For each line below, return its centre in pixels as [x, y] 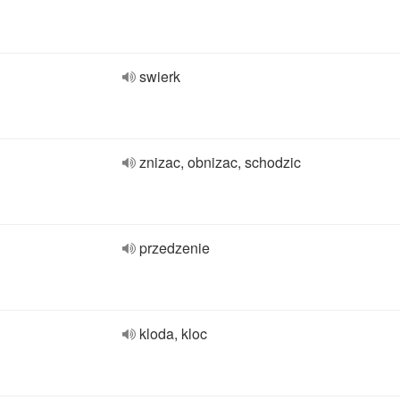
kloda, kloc [173, 333]
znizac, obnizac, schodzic [220, 162]
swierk [160, 76]
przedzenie [175, 248]
